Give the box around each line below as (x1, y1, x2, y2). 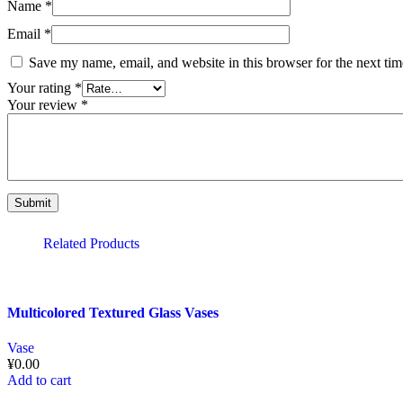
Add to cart (7, 372, 71, 389)
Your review (7, 96, 81, 112)
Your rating (7, 79, 75, 95)
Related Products (43, 235, 139, 251)
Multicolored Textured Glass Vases (7, 305, 219, 321)
